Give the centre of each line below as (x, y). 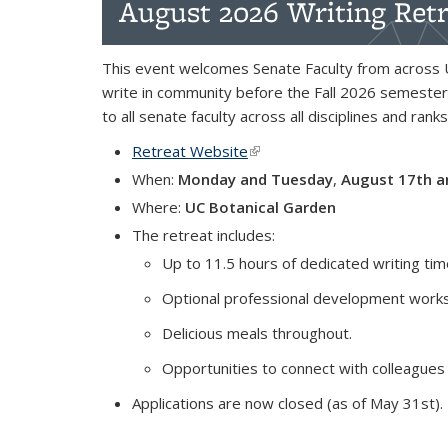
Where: (156, 207)
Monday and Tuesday (253, 179)
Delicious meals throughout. (257, 333)
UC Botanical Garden (260, 207)
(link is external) (301, 151)
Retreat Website (190, 151)
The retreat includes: (203, 235)
